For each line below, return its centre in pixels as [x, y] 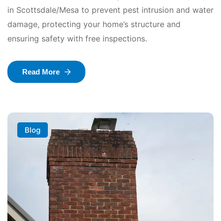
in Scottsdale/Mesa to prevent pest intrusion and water [110, 10]
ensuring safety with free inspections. [77, 39]
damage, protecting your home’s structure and [94, 24]
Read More [41, 72]
